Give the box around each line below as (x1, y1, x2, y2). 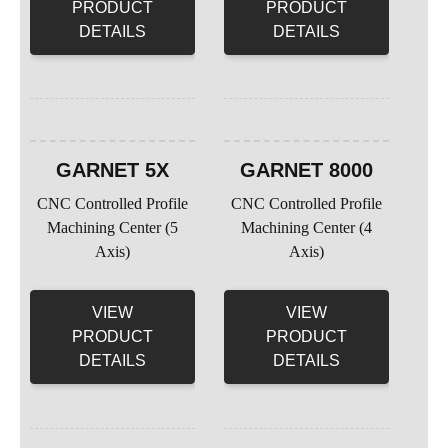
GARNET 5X (55, 159, 169, 182)
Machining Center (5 (46, 219, 178, 237)
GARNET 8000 (239, 159, 373, 182)
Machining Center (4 (240, 219, 372, 237)
